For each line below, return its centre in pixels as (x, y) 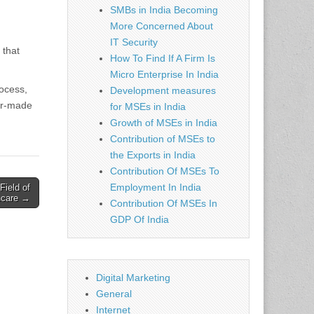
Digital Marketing (133, 278)
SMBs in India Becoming (164, 10)
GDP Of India (139, 220)
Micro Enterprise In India (164, 75)
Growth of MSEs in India (164, 123)
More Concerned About (162, 26)
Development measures (163, 91)
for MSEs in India (148, 107)
